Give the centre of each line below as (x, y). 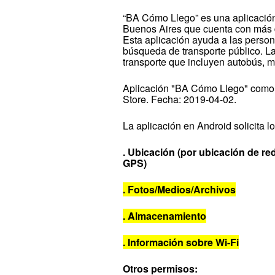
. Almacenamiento (165, 215)
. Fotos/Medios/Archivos (180, 189)
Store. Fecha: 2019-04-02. (180, 99)
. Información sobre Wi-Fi (181, 242)
